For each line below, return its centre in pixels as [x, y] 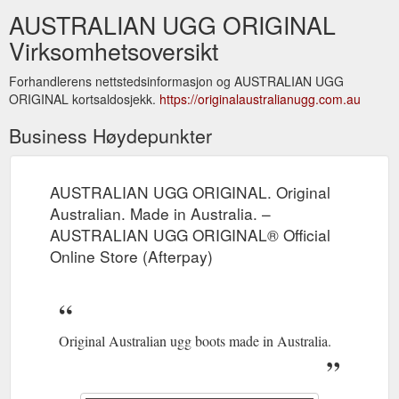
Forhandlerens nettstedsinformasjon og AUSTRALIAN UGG [176, 81]
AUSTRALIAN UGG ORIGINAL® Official [190, 234]
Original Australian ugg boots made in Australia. [195, 340]
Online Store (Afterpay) [131, 256]
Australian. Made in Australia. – [160, 213]
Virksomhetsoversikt [114, 50]
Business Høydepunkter [110, 135]
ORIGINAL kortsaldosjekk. [84, 98]
